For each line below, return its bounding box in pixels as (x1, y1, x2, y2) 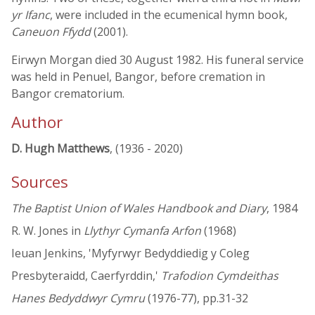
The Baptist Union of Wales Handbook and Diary (11, 200, 266, 217)
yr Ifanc (11, 7, 50, 22)
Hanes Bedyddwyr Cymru (11, 290, 145, 307)
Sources (11, 171, 68, 193)
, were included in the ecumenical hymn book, (50, 7, 288, 22)
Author (11, 111, 63, 133)
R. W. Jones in (11, 223, 84, 239)
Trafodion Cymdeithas (161, 268, 278, 284)
